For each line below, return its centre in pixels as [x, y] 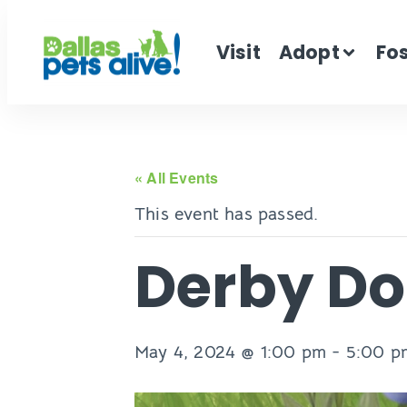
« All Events [177, 178]
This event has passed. [227, 214]
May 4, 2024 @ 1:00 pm [231, 352]
